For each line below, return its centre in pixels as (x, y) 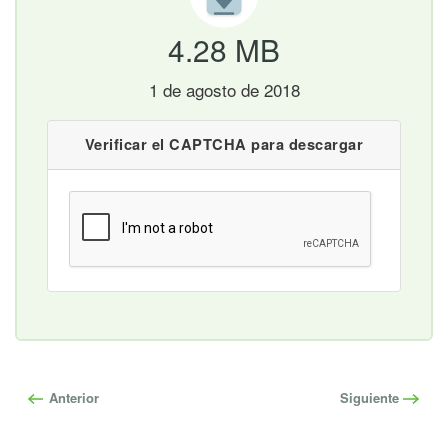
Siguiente (371, 397)
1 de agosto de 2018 (224, 89)
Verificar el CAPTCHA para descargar (224, 145)
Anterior (72, 397)
